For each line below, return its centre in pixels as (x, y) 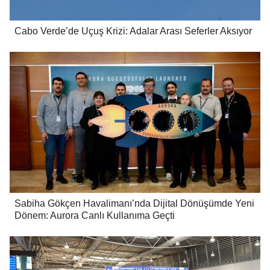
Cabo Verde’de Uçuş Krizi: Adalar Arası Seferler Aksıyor (133, 31)
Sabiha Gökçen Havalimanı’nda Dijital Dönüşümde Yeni (134, 204)
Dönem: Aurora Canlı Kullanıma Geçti (95, 216)
